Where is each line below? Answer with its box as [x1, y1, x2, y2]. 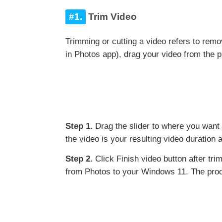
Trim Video [86, 11, 137, 22]
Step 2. [65, 154, 95, 164]
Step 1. [65, 121, 95, 131]
